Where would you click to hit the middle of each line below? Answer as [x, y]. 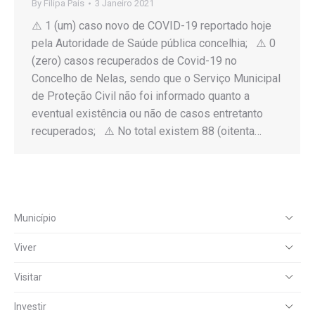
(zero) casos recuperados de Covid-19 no [134, 61]
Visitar [28, 277]
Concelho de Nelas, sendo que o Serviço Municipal [156, 79]
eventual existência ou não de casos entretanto [147, 114]
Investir [30, 306]
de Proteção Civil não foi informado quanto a [141, 96]
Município [35, 218]
